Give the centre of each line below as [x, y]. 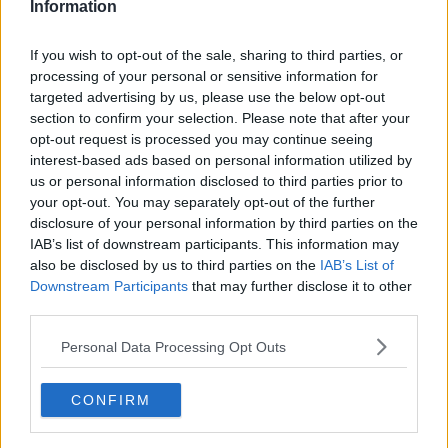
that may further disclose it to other [300, 286]
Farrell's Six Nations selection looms [282, 387]
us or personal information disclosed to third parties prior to [216, 181]
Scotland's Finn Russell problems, [271, 369]
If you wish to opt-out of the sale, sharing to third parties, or [216, 55]
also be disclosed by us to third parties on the [175, 265]
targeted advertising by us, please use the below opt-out [207, 97]
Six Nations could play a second [262, 30]
